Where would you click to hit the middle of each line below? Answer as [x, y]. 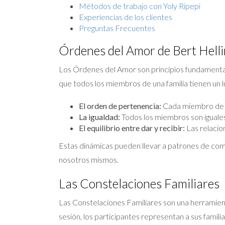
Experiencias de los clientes [126, 17]
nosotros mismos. [89, 159]
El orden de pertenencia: [120, 106]
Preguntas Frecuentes [117, 28]
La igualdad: [99, 117]
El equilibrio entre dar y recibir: [132, 128]
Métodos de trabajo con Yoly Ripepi [140, 6]
